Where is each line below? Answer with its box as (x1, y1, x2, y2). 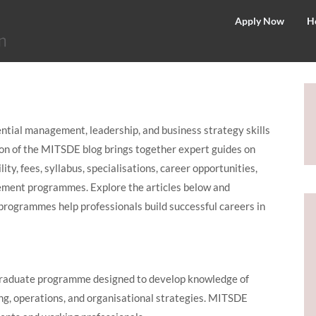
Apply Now (234, 15, 284, 28)
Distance (12, 133, 76, 152)
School (12, 92, 61, 111)
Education (12, 153, 85, 173)
